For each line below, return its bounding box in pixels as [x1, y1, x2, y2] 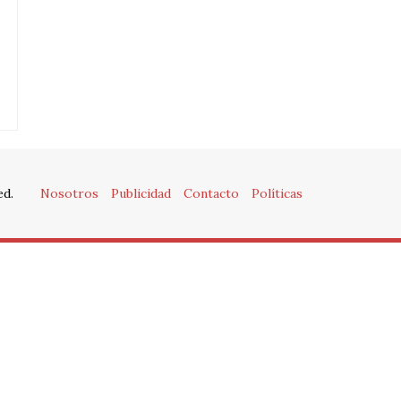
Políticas [252, 185, 303, 201]
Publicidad [111, 185, 171, 201]
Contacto [183, 185, 239, 201]
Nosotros [40, 185, 98, 201]
